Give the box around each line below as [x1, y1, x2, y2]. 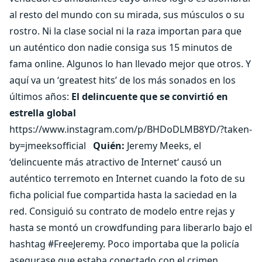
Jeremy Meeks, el [125, 139, 201, 152]
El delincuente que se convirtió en [71, 90, 228, 103]
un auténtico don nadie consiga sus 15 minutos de [9, 41, 232, 54]
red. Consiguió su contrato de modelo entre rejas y [9, 205, 235, 218]
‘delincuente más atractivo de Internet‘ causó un [9, 156, 222, 168]
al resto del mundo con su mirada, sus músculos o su [9, 8, 244, 21]
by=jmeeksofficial [9, 139, 93, 152]
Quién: [93, 139, 125, 152]
